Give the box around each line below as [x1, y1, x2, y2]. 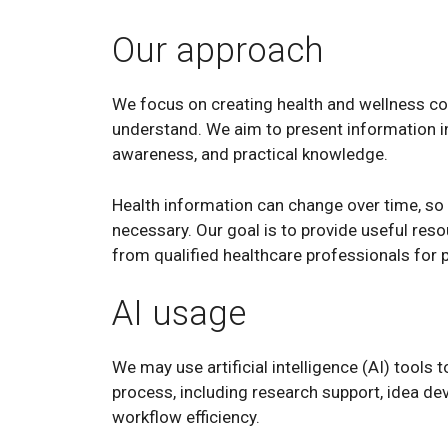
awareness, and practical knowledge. [112, 144, 388, 164]
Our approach [112, 30, 324, 71]
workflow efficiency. [112, 407, 260, 427]
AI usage [112, 293, 246, 334]
